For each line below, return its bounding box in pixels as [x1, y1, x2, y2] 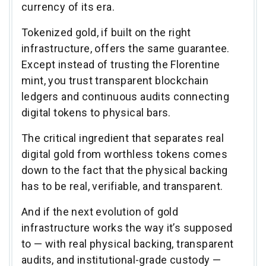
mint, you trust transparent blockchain [21, 74, 209, 87]
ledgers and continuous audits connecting [21, 90, 229, 103]
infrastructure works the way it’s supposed [21, 221, 233, 234]
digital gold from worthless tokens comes [21, 147, 227, 160]
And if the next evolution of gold [21, 205, 179, 218]
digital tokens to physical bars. [21, 106, 171, 119]
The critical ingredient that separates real [21, 131, 224, 144]
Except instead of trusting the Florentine [21, 58, 220, 71]
